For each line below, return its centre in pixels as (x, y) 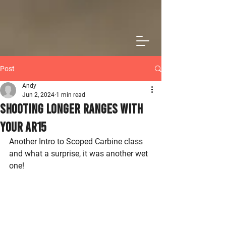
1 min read (71, 95)
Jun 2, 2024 (38, 95)
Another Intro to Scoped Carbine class (77, 142)
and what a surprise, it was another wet (79, 154)
